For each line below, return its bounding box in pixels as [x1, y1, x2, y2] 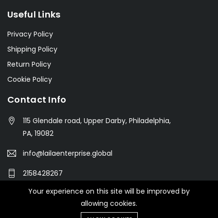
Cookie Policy [7, 74, 52, 84]
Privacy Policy [7, 29, 53, 39]
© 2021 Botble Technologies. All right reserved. [32, 205, 186, 215]
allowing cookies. [81, 199, 137, 208]
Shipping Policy [7, 44, 57, 54]
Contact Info [7, 93, 67, 106]
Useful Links [7, 8, 61, 20]
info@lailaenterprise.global [23, 148, 112, 158]
